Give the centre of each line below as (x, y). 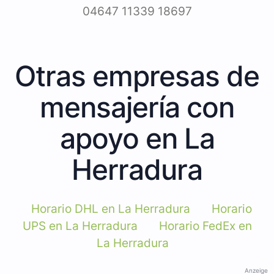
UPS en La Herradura (80, 226)
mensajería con (137, 107)
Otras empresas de (137, 76)
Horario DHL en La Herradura (111, 209)
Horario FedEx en (205, 226)
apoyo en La (137, 138)
